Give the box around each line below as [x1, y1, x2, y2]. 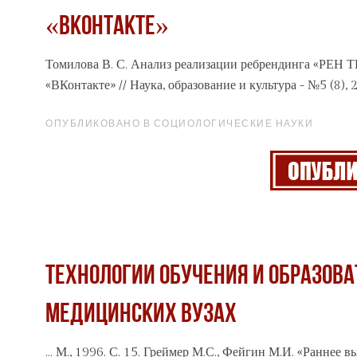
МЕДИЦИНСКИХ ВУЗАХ [45, 301, 237, 330]
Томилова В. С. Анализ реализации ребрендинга [45, 57, 313, 73]
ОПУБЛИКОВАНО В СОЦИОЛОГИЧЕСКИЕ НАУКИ [45, 117, 313, 130]
